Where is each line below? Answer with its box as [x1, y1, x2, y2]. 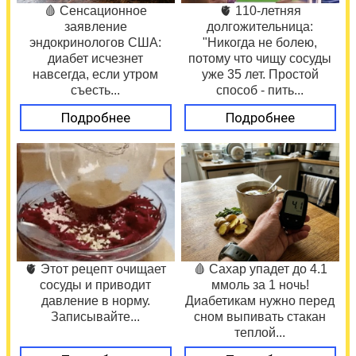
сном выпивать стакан [194, 309, 327, 323]
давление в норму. [41, 293, 150, 308]
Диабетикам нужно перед [185, 293, 335, 308]
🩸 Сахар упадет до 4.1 [193, 261, 327, 276]
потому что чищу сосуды [188, 51, 332, 65]
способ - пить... [216, 83, 304, 97]
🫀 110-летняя [219, 3, 301, 17]
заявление [64, 19, 127, 33]
